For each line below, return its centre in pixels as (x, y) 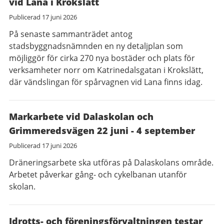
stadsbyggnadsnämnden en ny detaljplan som (96, 46)
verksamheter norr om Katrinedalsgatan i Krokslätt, (106, 70)
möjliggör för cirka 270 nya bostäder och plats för (102, 58)
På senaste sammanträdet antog (71, 34)
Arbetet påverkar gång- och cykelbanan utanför (98, 174)
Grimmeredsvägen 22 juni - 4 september (102, 130)
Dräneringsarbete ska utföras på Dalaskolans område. (111, 162)
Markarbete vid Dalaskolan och (81, 116)
